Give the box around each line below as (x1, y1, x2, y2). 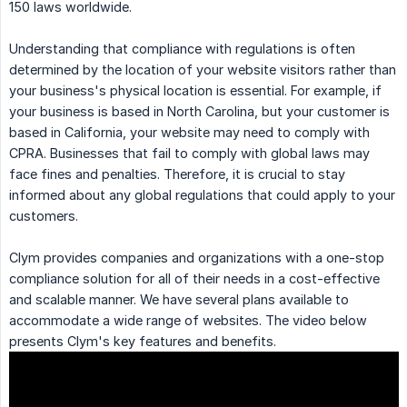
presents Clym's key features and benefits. (9, 333, 276, 350)
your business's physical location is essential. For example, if (9, 83, 382, 99)
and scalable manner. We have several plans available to (9, 292, 349, 308)
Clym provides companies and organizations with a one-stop (9, 250, 384, 266)
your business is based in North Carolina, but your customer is (9, 104, 390, 120)
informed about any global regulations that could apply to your (9, 187, 395, 203)
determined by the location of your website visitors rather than (9, 62, 396, 78)
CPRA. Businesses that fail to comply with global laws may (9, 145, 370, 162)
